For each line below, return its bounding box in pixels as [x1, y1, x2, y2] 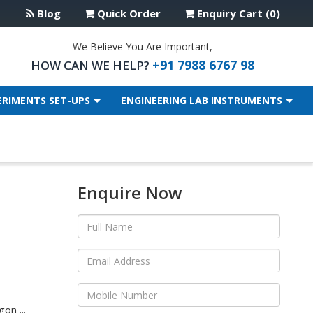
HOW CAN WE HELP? [31, 57, 153, 73]
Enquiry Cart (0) [194, 6, 280, 20]
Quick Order [94, 6, 161, 20]
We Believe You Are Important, [73, 40, 213, 53]
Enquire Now [77, 181, 182, 204]
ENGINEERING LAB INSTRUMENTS [120, 94, 282, 107]
